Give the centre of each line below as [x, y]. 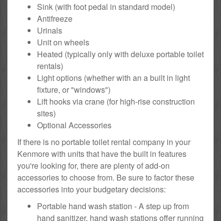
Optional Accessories [74, 125]
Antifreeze [55, 19]
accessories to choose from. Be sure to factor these [106, 178]
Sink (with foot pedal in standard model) [106, 7]
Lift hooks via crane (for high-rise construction [116, 102]
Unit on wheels [63, 42]
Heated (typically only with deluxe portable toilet [120, 54]
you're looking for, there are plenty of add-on [93, 166]
